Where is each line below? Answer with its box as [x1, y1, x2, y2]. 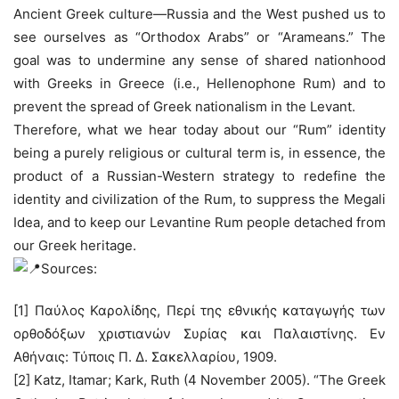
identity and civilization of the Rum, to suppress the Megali [13, 190, 386, 208]
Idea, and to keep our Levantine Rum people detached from [13, 213, 386, 231]
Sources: [41, 259, 97, 277]
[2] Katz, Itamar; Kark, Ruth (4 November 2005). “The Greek [13, 370, 386, 388]
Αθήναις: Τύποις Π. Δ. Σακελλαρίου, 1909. [13, 347, 277, 365]
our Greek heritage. [13, 236, 136, 254]
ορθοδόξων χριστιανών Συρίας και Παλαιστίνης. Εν [13, 324, 386, 342]
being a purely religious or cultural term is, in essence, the [13, 143, 386, 161]
